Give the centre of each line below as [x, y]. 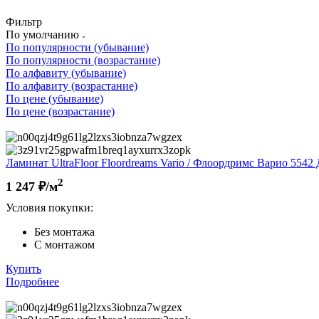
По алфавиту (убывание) [66, 73]
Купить [23, 268]
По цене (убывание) [54, 98]
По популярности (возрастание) [83, 60]
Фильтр [24, 21]
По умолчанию [44, 34]
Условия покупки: [49, 207]
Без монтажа [64, 231]
